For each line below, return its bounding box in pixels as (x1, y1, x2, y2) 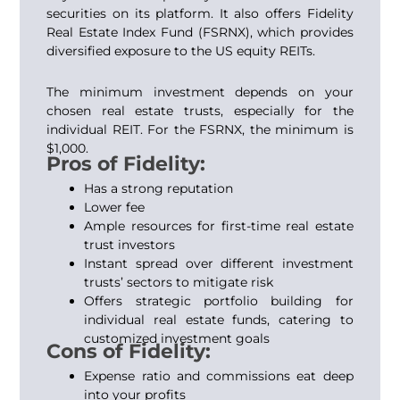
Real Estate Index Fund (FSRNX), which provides (46, 24, 354, 40)
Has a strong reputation (84, 180, 237, 196)
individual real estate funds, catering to (84, 312, 354, 328)
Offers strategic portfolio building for (84, 293, 354, 309)
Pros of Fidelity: (46, 152, 206, 176)
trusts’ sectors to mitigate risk (84, 274, 274, 290)
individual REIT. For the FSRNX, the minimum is (46, 121, 354, 137)
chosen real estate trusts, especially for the (46, 102, 354, 119)
